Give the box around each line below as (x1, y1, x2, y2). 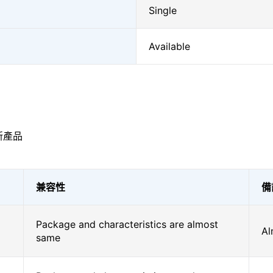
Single (149, 4, 177, 16)
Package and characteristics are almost (36, 218, 218, 230)
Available (149, 40, 190, 52)
